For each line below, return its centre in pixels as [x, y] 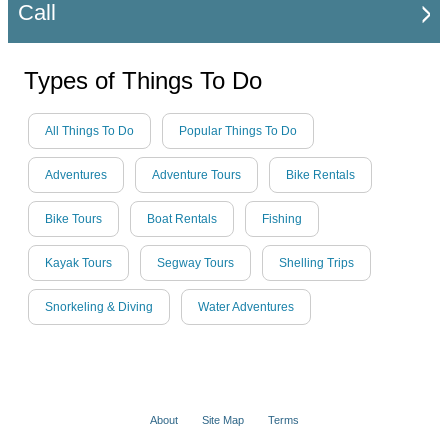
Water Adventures [246, 307]
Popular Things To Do [238, 131]
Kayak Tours [78, 263]
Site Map [222, 420]
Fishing [282, 219]
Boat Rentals [182, 219]
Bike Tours [73, 219]
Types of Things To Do [143, 81]
